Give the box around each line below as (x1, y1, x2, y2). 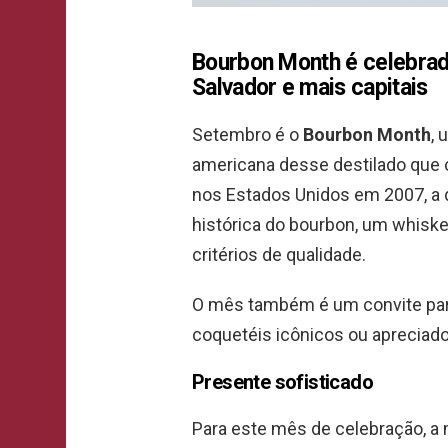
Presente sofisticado (192, 369, 373, 394)
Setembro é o (192, 123, 303, 145)
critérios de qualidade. (192, 243, 366, 265)
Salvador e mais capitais (192, 73, 428, 101)
